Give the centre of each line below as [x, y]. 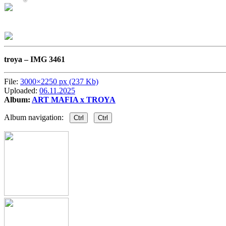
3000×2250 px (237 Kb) [59, 82]
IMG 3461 [48, 60]
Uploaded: [22, 91]
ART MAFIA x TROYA [74, 100]
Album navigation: [37, 118]
